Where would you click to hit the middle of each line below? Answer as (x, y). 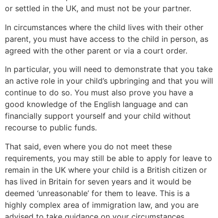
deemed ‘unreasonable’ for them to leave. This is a (97, 193)
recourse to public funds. (51, 128)
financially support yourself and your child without (98, 116)
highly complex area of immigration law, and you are (102, 205)
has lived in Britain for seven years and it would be (98, 181)
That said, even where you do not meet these (88, 146)
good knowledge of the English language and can (96, 104)
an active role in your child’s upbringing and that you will (109, 81)
